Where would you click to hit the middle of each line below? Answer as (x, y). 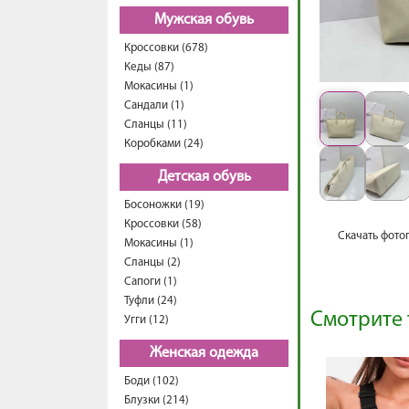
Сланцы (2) (152, 262)
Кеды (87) (149, 67)
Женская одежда (204, 353)
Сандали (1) (154, 105)
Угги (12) (147, 320)
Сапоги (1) (151, 282)
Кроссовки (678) (166, 48)
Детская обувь (204, 177)
